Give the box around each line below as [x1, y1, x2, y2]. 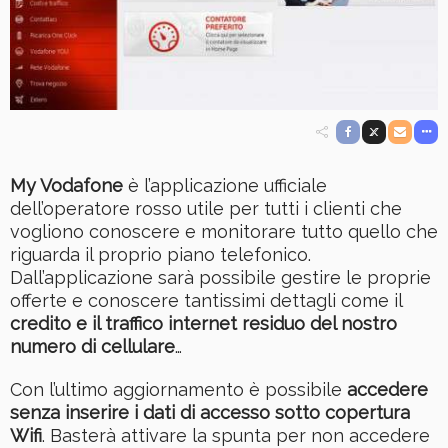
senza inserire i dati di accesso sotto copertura [10, 401, 410, 423]
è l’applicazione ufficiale [123, 174, 327, 196]
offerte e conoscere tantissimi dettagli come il [10, 289, 402, 311]
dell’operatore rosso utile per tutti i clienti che [10, 197, 402, 219]
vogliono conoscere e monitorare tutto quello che [10, 220, 438, 242]
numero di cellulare [10, 335, 175, 357]
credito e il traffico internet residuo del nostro [10, 312, 397, 334]
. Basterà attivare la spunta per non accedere [42, 424, 430, 446]
